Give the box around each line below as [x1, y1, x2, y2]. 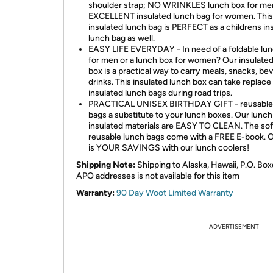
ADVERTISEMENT [209, 222, 259, 230]
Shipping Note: [76, 160, 135, 170]
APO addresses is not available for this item [76, 171, 239, 181]
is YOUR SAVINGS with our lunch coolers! [88, 143, 249, 153]
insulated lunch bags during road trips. [88, 88, 232, 98]
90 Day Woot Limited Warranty [116, 188, 233, 198]
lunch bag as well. [88, 33, 155, 43]
